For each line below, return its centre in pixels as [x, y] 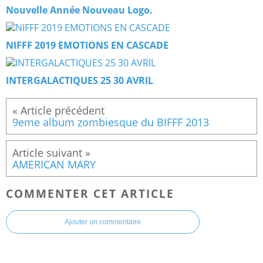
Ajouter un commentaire [103, 222]
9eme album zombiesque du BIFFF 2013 [111, 122]
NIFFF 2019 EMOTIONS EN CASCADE [87, 45]
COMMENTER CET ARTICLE [90, 193]
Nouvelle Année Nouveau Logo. [79, 10]
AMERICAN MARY [54, 164]
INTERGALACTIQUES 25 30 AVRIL [80, 80]
